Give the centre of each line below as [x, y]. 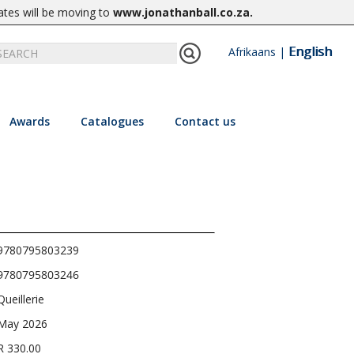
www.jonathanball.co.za [181, 12]
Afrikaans [252, 52]
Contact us [205, 121]
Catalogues [112, 121]
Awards [29, 121]
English [310, 51]
